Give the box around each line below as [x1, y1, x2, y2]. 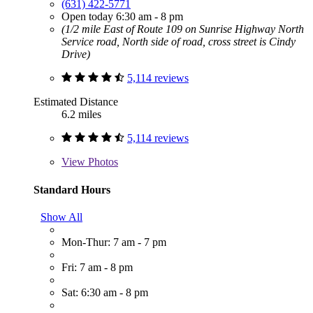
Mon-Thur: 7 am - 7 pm [61, 236, 166, 249]
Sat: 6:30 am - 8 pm [61, 286, 148, 299]
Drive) [61, 48, 90, 61]
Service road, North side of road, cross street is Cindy [61, 36, 296, 48]
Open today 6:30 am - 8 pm [61, 10, 183, 23]
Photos [85, 156, 118, 168]
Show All [41, 211, 82, 224]
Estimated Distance [34, 96, 118, 108]
